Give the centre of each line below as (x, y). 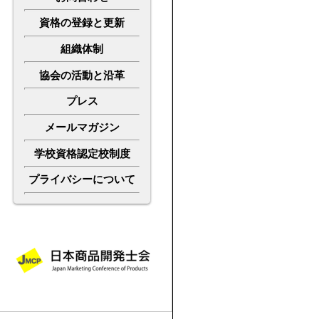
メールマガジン (82, 127)
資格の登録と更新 (82, 23)
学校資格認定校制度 (82, 153)
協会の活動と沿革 (82, 75)
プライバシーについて (82, 180)
